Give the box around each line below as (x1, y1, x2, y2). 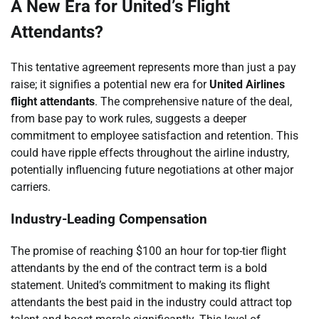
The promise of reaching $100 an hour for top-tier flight (11, 244, 286, 258)
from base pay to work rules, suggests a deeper (11, 112, 246, 126)
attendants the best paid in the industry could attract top (11, 295, 292, 309)
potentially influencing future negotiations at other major (11, 163, 293, 177)
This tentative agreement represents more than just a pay (11, 61, 296, 75)
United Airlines (209, 78, 285, 92)
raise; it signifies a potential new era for (11, 78, 209, 92)
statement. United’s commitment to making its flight (11, 278, 270, 292)
